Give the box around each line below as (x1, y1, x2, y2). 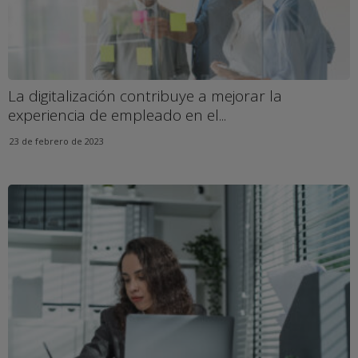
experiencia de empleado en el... (8, 105, 226, 126)
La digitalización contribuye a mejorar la (8, 86, 282, 107)
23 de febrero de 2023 (10, 135, 104, 148)
